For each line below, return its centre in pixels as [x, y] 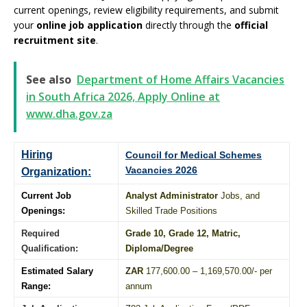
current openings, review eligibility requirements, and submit [146, 10]
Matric [225, 233]
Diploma [143, 248]
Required [40, 233]
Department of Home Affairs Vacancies [181, 79]
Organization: [56, 171]
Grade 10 [144, 233]
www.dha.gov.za [69, 113]
